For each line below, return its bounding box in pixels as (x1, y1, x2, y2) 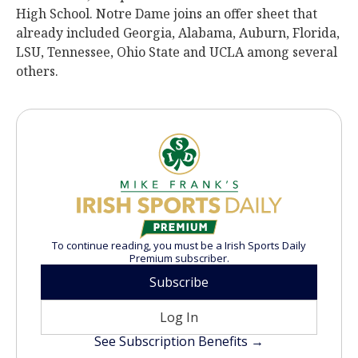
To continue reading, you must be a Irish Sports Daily (52, 238, 306, 253)
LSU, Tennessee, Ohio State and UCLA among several (16, 43, 337, 61)
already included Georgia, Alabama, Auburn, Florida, (16, 24, 340, 42)
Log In (160, 308, 198, 327)
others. (16, 62, 58, 80)
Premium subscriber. (129, 251, 229, 266)
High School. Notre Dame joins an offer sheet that (16, 5, 317, 22)
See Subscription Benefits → (94, 332, 264, 351)
